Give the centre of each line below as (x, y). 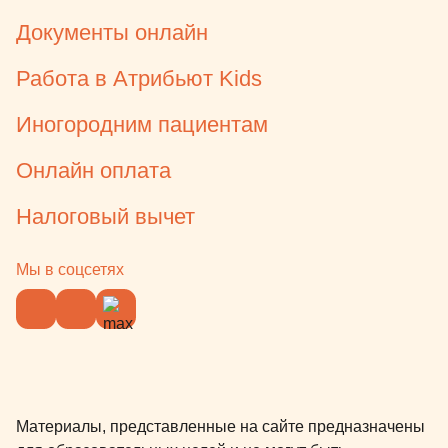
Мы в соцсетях (70, 270)
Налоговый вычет (105, 217)
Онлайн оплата (93, 171)
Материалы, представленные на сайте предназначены (220, 427)
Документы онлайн (112, 33)
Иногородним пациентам (142, 125)
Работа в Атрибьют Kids (139, 79)
